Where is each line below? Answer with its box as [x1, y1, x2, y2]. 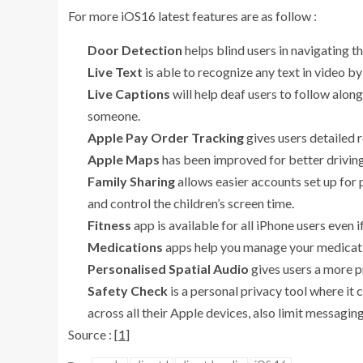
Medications [88, 238, 163, 254]
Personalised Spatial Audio [88, 260, 249, 276]
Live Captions [88, 85, 170, 101]
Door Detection [88, 41, 182, 58]
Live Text [88, 63, 143, 79]
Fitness [88, 216, 131, 233]
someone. [88, 107, 143, 123]
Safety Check [88, 282, 168, 298]
